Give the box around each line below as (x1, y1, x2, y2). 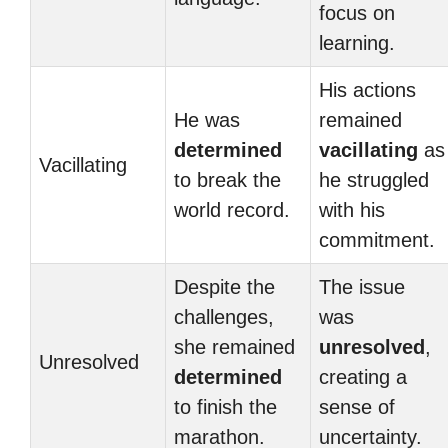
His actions (319, 79, 416, 101)
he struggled (319, 169, 429, 191)
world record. (174, 199, 290, 221)
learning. (319, 32, 395, 54)
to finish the (174, 396, 277, 418)
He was (174, 109, 240, 131)
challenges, (174, 306, 274, 328)
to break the (174, 169, 281, 191)
